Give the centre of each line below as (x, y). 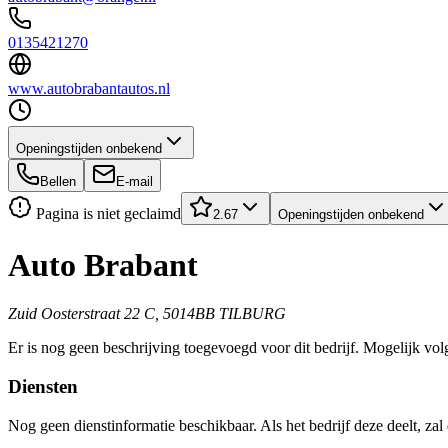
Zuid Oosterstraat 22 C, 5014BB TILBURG (147, 314)
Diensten (43, 387)
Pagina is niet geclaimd (106, 214)
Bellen (58, 182)
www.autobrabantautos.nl (89, 89)
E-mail (134, 182)
